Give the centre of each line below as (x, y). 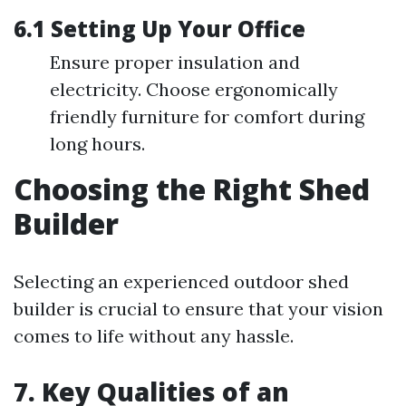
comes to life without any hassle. (154, 335)
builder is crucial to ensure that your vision (198, 308)
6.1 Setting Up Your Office (159, 28)
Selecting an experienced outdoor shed (181, 281)
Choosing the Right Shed (192, 188)
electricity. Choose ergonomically (194, 89)
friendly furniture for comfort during (207, 116)
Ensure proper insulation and (175, 62)
